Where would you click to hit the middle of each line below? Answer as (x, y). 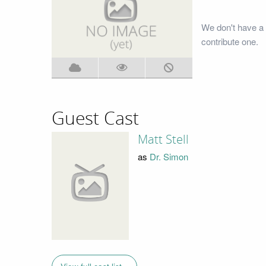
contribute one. (229, 41)
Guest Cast (95, 118)
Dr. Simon (169, 156)
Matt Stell (163, 140)
